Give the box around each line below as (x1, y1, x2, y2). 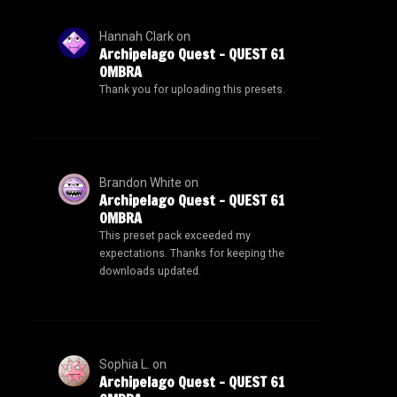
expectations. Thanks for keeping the (98, 246, 284, 260)
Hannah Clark (98, 28, 174, 43)
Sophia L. (98, 356, 150, 371)
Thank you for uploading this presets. (98, 82, 285, 96)
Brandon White (98, 175, 182, 190)
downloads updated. (98, 264, 201, 277)
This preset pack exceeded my (98, 229, 251, 242)
